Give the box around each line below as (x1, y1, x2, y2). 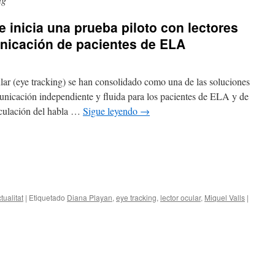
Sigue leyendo (83, 104, 140, 117)
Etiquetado (29, 192, 65, 203)
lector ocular (160, 192, 201, 203)
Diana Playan (67, 192, 112, 203)
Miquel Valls (204, 192, 245, 203)
